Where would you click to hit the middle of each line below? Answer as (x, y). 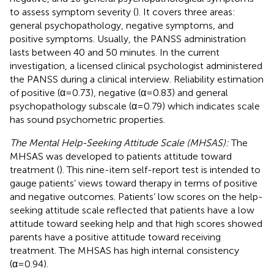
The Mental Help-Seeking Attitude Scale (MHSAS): (119, 143)
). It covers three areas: (186, 12)
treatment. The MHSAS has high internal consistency (124, 250)
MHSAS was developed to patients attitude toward (121, 156)
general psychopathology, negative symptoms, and (122, 25)
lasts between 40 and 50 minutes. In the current (115, 52)
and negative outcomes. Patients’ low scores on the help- (136, 196)
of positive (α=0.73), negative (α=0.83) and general (119, 92)
